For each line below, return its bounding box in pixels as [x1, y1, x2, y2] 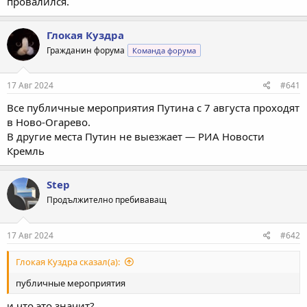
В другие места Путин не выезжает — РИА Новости [7, 130, 265, 144]
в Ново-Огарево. [7, 115, 90, 130]
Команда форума [132, 45, 196, 56]
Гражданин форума [47, 44, 125, 56]
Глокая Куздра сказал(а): [16, 255, 120, 268]
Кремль [7, 144, 45, 158]
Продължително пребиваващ [47, 194, 167, 206]
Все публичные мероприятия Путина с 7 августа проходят [7, 101, 299, 115]
